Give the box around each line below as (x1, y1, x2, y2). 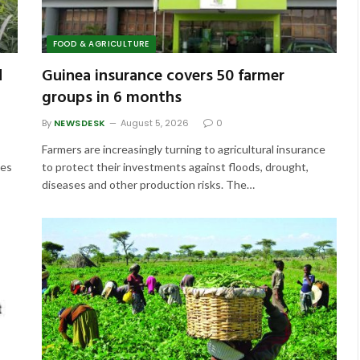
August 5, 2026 (120, 116, 189, 129)
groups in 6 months (41, 84, 182, 111)
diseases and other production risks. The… (41, 177, 255, 191)
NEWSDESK (53, 116, 106, 129)
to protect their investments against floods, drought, (41, 159, 309, 174)
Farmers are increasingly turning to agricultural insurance (41, 141, 325, 156)
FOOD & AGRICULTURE (52, 37, 149, 50)
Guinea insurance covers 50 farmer (41, 63, 284, 89)
